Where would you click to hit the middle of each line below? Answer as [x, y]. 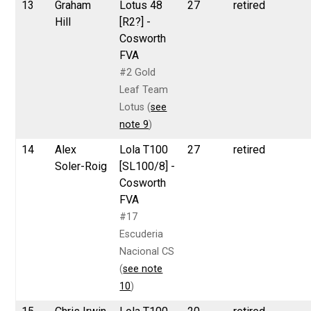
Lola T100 [144, 149]
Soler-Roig [81, 166]
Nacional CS [147, 251]
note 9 [134, 124]
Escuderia [142, 234]
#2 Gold [138, 72]
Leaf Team [144, 90]
